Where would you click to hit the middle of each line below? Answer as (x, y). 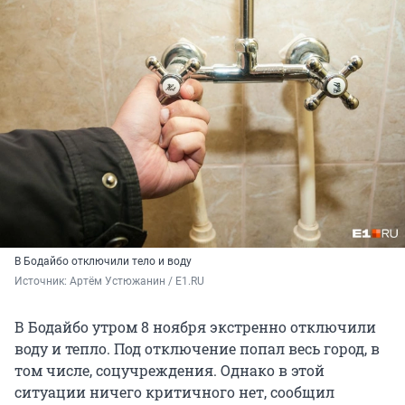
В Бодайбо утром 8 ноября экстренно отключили (195, 326)
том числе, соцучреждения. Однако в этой (170, 370)
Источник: (42, 281)
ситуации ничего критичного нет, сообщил (174, 391)
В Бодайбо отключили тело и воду (103, 261)
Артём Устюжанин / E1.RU (137, 281)
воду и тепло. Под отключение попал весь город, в (197, 348)
